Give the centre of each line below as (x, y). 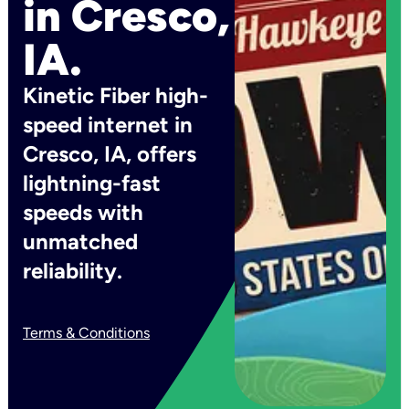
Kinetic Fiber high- (115, 95)
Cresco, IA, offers (110, 154)
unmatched (80, 241)
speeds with (83, 212)
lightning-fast (92, 183)
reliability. (73, 271)
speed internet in (108, 125)
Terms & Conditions (86, 333)
